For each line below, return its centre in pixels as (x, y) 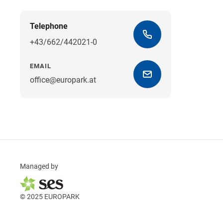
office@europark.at (63, 80)
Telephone (49, 26)
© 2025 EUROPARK (50, 197)
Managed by (39, 167)
